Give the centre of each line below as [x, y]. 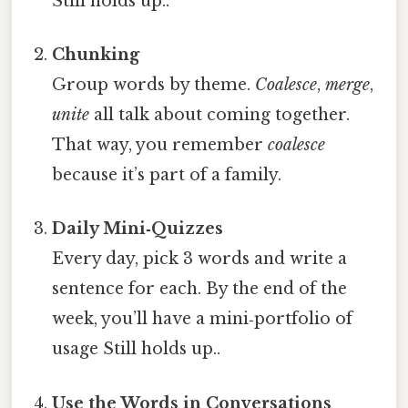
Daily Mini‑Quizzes [138, 229]
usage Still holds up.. [137, 349]
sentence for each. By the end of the [200, 289]
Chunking [96, 55]
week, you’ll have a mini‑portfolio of [203, 319]
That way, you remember [160, 145]
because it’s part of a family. [167, 175]
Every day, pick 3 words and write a [200, 259]
